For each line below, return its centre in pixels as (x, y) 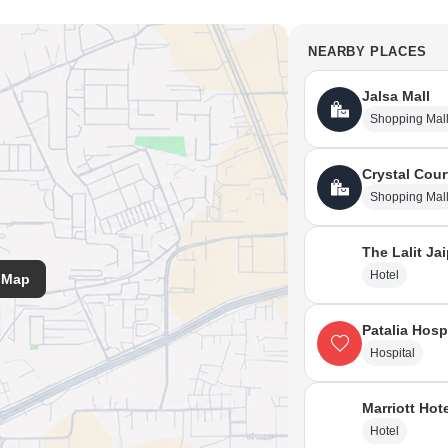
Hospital (392, 353)
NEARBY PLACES (367, 51)
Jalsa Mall (396, 96)
